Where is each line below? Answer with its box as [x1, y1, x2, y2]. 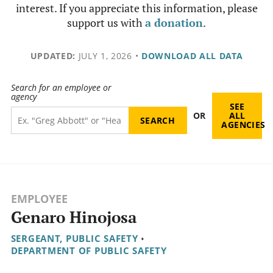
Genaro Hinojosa [10, 207, 136, 229]
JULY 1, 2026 [75, 50, 132, 62]
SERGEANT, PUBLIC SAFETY [10, 232, 138, 245]
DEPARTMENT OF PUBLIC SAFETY [10, 244, 167, 257]
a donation [145, 15, 203, 30]
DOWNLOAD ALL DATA [141, 50, 243, 62]
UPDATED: [30, 50, 76, 62]
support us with [67, 15, 145, 30]
